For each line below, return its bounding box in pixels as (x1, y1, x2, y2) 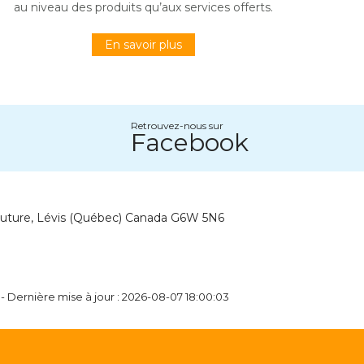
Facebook (131, 128, 249, 158)
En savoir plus (104, 37, 182, 53)
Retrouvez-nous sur (131, 119, 223, 132)
